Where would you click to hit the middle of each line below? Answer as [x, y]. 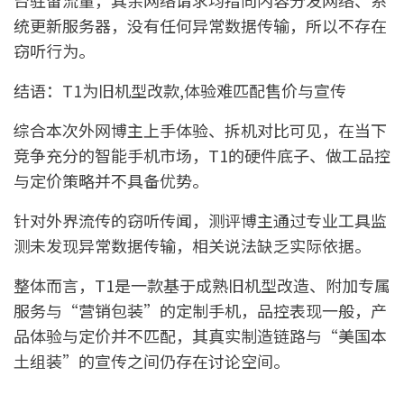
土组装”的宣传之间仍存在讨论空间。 [151, 360]
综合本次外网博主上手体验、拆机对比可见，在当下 [200, 129]
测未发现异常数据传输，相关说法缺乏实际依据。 [192, 245]
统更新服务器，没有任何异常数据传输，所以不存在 [200, 25]
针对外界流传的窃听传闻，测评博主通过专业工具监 [200, 220]
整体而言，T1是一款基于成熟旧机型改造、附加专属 [202, 285]
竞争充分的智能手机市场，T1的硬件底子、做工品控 [202, 155]
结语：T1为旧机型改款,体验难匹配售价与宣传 [180, 90]
